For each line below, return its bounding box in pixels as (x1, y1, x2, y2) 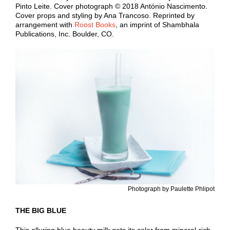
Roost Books (74, 21, 116, 29)
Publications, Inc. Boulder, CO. (15, 30, 114, 39)
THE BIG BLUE (15, 206, 66, 215)
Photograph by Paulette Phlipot (128, 185, 215, 193)
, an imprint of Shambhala (116, 21, 199, 29)
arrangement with (15, 21, 72, 29)
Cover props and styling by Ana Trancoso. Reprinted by (15, 11, 195, 20)
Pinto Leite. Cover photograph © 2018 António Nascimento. (15, 2, 207, 11)
